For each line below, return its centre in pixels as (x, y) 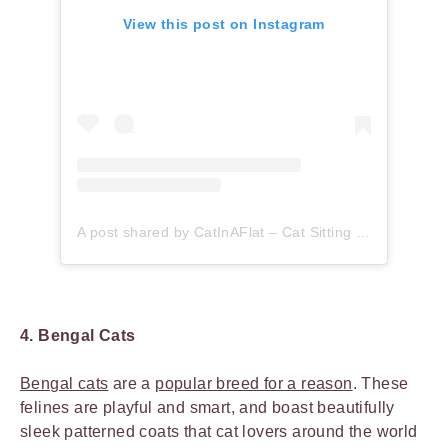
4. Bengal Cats (78, 336)
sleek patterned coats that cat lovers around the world (219, 432)
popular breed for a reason (254, 384)
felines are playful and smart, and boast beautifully (207, 408)
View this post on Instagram (224, 24)
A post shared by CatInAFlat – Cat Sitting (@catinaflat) (362, 232)
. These (380, 384)
